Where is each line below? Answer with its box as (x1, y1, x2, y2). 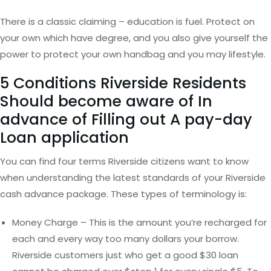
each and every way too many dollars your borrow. (12, 232, 239, 245)
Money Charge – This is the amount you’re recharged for (12, 216, 267, 229)
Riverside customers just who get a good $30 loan (12, 249, 238, 261)
